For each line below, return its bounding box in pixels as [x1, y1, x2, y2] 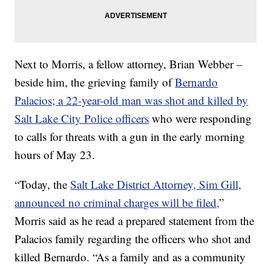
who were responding [149, 110, 252, 126]
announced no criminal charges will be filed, [15, 194, 220, 210]
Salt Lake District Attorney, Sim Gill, [70, 176, 242, 192]
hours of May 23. [15, 146, 96, 162]
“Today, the [15, 176, 71, 192]
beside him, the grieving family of [15, 74, 175, 90]
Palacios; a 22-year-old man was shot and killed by [15, 92, 249, 108]
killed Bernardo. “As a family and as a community [15, 249, 246, 264]
